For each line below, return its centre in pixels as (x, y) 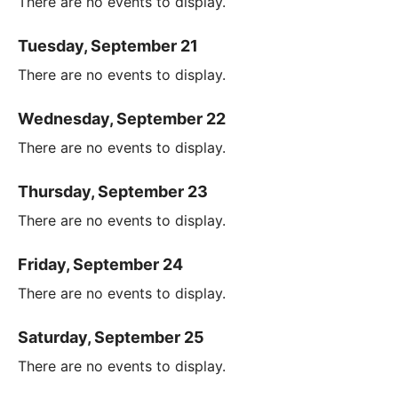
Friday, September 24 (100, 264)
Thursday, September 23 (113, 191)
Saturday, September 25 (111, 337)
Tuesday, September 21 (108, 45)
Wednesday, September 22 (122, 118)
